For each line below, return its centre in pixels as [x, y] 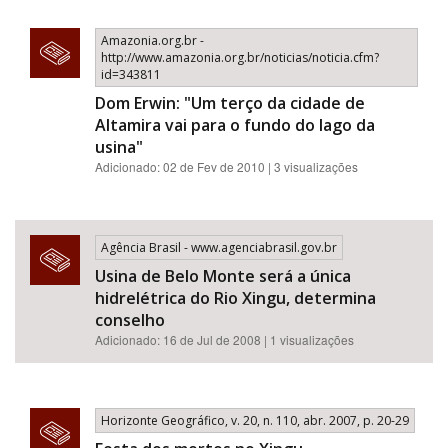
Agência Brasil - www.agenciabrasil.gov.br [219, 247]
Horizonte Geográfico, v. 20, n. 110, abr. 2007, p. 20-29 [255, 420]
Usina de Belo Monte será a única [223, 276]
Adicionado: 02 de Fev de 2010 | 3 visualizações [226, 166]
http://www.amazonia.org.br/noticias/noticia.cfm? [240, 57]
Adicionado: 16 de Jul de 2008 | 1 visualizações [224, 339]
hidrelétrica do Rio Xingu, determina [235, 298]
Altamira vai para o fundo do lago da [235, 125]
